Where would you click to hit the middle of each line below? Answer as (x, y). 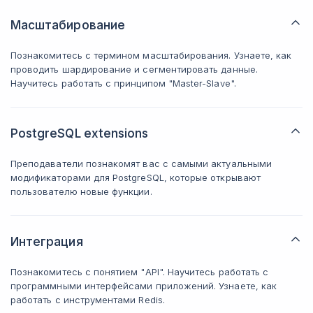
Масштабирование (68, 25)
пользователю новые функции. (81, 191)
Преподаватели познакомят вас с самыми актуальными (141, 163)
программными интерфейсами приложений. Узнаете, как (144, 286)
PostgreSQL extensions (80, 133)
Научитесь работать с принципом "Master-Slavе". (123, 83)
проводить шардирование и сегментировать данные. (134, 69)
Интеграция (47, 242)
